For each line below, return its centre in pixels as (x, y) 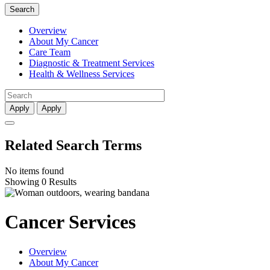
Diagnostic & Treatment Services (92, 63)
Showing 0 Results (41, 181)
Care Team (50, 52)
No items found (34, 171)
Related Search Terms (73, 145)
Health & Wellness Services (82, 74)
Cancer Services (70, 222)
